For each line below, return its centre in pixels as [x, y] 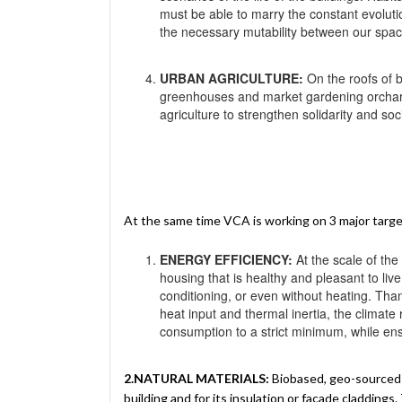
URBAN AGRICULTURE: [232, 78]
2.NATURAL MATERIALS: [197, 378]
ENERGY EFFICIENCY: [226, 259]
